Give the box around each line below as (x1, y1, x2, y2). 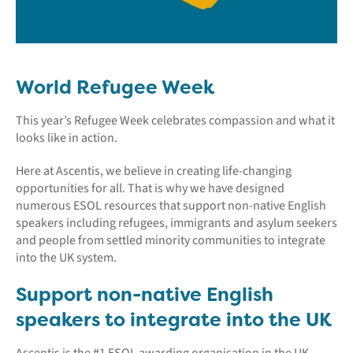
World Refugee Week (16, 74, 214, 100)
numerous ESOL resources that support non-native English (16, 196, 326, 214)
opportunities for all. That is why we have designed (16, 179, 284, 197)
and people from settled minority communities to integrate (16, 231, 325, 249)
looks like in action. (16, 128, 117, 147)
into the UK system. (16, 248, 119, 266)
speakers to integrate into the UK (16, 307, 332, 333)
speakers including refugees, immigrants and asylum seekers (16, 214, 337, 232)
